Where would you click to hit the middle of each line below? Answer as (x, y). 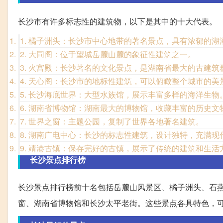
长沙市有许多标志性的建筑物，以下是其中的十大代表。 (117, 21)
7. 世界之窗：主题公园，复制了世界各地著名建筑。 (112, 121)
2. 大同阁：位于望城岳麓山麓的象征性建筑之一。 (108, 54)
